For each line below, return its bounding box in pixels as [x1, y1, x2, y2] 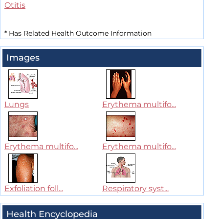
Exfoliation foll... [4, 184, 63, 194]
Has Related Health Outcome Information [7, 29, 152, 38]
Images [6, 52, 40, 64]
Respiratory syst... [102, 184, 169, 194]
